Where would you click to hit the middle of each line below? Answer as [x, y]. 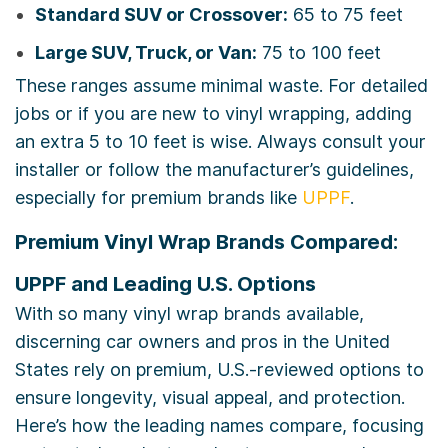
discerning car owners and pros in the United [202, 342]
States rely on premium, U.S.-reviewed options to [219, 370]
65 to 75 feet [345, 15]
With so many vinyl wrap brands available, [189, 314]
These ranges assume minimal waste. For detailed [221, 86]
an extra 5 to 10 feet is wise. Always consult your [220, 142]
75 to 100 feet [319, 53]
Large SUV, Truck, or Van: [146, 53]
